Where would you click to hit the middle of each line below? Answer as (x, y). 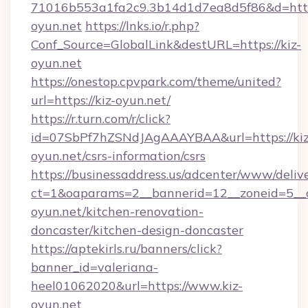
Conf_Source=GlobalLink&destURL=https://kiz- (166, 44)
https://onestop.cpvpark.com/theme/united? (156, 81)
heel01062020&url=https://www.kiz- (137, 286)
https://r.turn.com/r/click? (101, 119)
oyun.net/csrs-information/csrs (118, 156)
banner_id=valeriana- (95, 267)
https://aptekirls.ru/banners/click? (126, 249)
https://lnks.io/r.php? (142, 26)
